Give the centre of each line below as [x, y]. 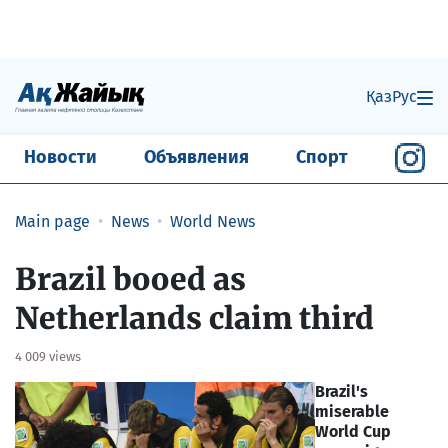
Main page [52, 221]
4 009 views [48, 356]
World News [212, 221]
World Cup [353, 431]
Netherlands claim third [194, 317]
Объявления [196, 157]
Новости [60, 157]
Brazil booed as [130, 278]
